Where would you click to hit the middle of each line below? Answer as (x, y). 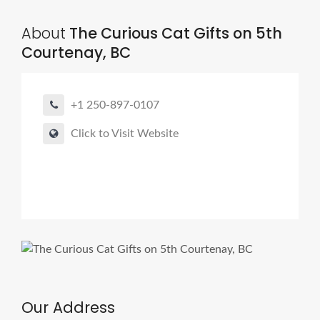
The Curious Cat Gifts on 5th (174, 33)
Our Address (68, 307)
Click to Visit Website (125, 134)
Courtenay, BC (76, 52)
